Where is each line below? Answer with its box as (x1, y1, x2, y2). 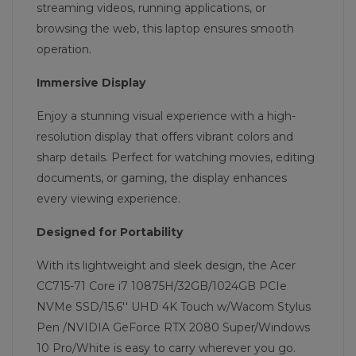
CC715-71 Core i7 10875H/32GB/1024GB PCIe (37, 278, 287, 293)
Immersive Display (37, 75, 145, 90)
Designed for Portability (37, 224, 183, 239)
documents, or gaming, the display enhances (37, 170, 287, 185)
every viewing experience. (37, 191, 180, 206)
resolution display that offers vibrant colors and (37, 129, 293, 144)
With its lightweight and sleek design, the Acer (37, 257, 296, 273)
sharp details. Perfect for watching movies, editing (37, 149, 315, 164)
